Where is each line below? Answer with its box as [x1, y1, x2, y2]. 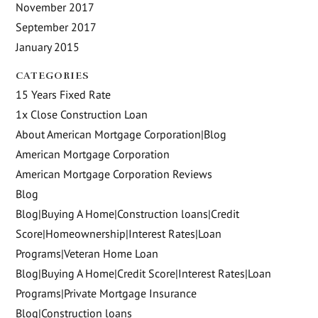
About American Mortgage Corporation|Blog [16, 126, 227, 141]
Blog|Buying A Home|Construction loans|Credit [16, 206, 240, 221]
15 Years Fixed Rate [16, 87, 111, 102]
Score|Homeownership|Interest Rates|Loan [16, 226, 222, 241]
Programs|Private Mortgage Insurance [16, 285, 197, 300]
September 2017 [16, 19, 97, 34]
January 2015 [16, 39, 80, 54]
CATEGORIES [16, 69, 89, 82]
